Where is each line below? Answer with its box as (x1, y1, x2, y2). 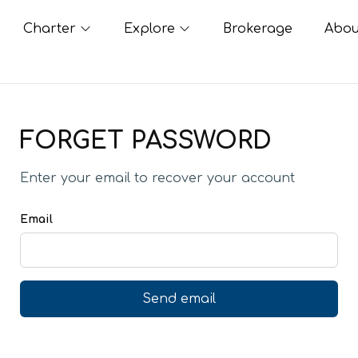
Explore (123, 22, 175, 36)
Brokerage (222, 22, 292, 36)
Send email (142, 292, 216, 306)
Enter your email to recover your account (20, 171, 295, 185)
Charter (22, 22, 76, 36)
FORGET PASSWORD (20, 128, 272, 154)
